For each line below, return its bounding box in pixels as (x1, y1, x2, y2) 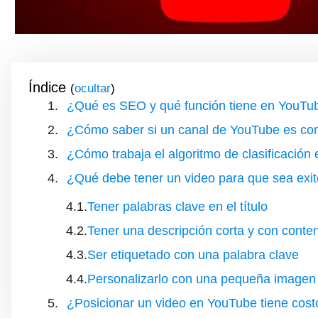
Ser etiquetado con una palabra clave (87, 248, 299, 263)
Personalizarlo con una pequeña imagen (87, 272, 316, 287)
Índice (28, 79, 66, 96)
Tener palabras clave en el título (87, 199, 268, 214)
